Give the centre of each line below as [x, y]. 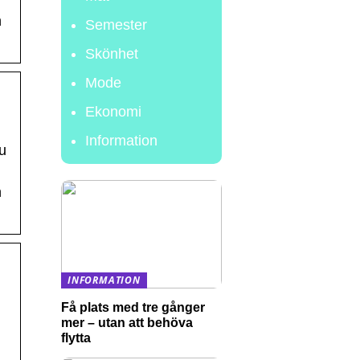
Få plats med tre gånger [133, 307]
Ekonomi [113, 112]
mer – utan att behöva [127, 322]
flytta [76, 337]
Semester [116, 25]
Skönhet [112, 54]
